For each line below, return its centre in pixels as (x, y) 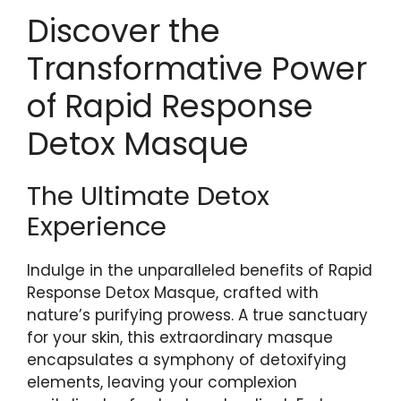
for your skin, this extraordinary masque (180, 338)
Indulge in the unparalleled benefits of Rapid (200, 271)
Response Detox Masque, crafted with (173, 293)
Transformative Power (197, 69)
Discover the (124, 31)
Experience (97, 227)
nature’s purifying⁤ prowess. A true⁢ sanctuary (197, 316)
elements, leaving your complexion (162, 383)
